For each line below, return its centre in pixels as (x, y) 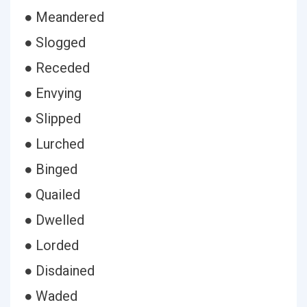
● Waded (51, 296)
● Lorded (51, 245)
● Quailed (52, 195)
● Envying (53, 93)
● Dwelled (54, 220)
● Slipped (52, 119)
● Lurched (54, 144)
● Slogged (55, 42)
